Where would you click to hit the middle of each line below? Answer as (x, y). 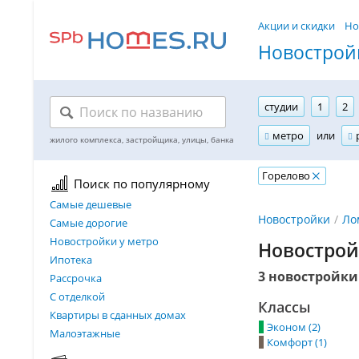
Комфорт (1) (297, 342)
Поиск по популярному (142, 184)
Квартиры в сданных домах (118, 315)
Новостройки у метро (104, 241)
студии (281, 107)
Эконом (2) (294, 327)
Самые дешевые (91, 204)
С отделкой (77, 296)
